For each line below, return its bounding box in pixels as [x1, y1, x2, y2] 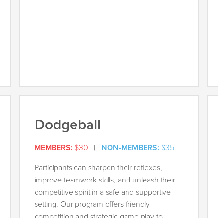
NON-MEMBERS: [101, 143, 160, 153]
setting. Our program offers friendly [35, 200, 150, 210]
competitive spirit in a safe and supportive [35, 187, 171, 198]
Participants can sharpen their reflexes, [35, 163, 163, 173]
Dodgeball [35, 116, 101, 134]
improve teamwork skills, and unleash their [35, 175, 176, 185]
